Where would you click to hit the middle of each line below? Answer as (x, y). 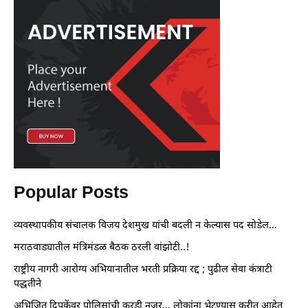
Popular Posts (71, 194)
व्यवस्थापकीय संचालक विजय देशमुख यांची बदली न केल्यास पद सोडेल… (145, 226)
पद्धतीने (27, 284)
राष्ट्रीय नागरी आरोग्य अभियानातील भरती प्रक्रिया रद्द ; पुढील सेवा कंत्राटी (143, 269)
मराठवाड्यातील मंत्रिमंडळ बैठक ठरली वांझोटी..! (102, 247)
